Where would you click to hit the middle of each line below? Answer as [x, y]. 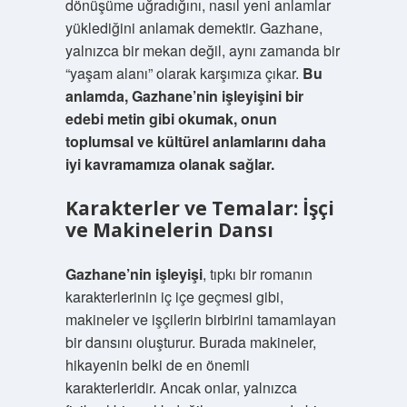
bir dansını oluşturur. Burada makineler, [190, 342]
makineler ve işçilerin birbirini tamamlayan [200, 319]
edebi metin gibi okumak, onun [171, 119]
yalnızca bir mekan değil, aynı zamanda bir [202, 50]
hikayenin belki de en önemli [157, 365]
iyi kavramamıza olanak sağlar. [169, 164]
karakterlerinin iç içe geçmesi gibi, [174, 297]
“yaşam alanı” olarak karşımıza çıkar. [184, 73]
